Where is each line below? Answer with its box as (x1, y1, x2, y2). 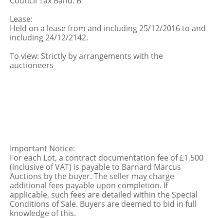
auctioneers (10, 60, 54, 71)
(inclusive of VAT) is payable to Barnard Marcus (10, 162, 181, 172)
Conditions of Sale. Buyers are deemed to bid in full (10, 199, 197, 209)
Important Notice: (10, 143, 75, 154)
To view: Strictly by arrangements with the (10, 51, 163, 61)
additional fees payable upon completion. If (10, 180, 168, 191)
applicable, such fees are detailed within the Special (10, 189, 198, 200)
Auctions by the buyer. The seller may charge (10, 171, 174, 182)
